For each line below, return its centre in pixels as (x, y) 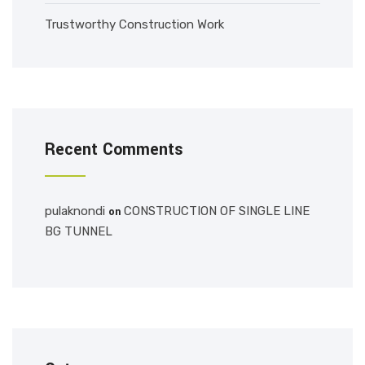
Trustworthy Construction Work (134, 24)
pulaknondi (75, 211)
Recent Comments (114, 150)
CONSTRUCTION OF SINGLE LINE (217, 211)
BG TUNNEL (79, 231)
